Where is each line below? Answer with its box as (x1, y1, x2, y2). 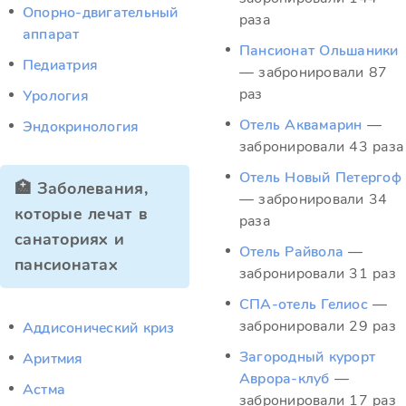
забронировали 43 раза (239, 137, 404, 157)
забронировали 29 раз (239, 316, 396, 336)
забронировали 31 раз (239, 264, 396, 284)
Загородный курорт (239, 347, 376, 367)
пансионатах (14, 254, 118, 275)
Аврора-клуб (239, 369, 330, 389)
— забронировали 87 (239, 63, 388, 82)
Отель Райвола (239, 242, 344, 262)
